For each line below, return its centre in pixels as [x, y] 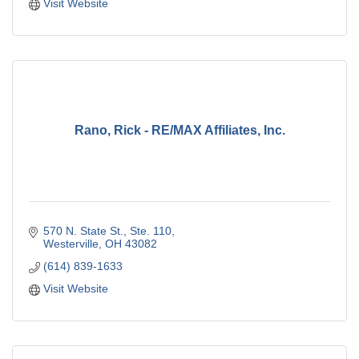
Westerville [71, 243]
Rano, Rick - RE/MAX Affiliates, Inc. [179, 131]
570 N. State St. [83, 230]
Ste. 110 [150, 230]
